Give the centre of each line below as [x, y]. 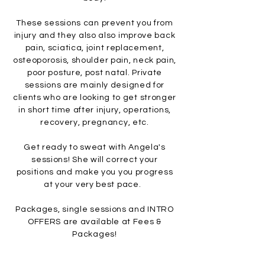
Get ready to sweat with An [82, 147]
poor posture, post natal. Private [95, 73]
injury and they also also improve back [95, 35]
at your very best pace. [94, 185]
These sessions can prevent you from [95, 23]
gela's [152, 147]
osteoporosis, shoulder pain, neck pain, [95, 60]
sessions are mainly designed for [95, 85]
